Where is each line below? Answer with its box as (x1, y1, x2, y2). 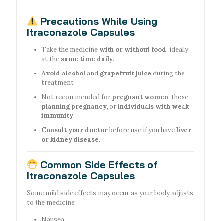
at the (41, 55, 61, 64)
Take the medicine (41, 45, 99, 54)
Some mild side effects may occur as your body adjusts (27, 189, 193, 198)
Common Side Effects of (40, 158, 158, 171)
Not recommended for (41, 93, 112, 102)
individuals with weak (118, 102, 189, 111)
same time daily (61, 55, 113, 64)
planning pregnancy (41, 102, 107, 111)
